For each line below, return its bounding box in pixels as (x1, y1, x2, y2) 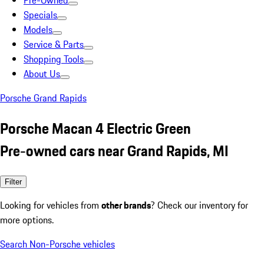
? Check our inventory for (151, 197, 248, 212)
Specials (24, 8, 57, 22)
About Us (24, 67, 60, 81)
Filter (5, 177, 22, 186)
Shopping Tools (24, 52, 84, 66)
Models (24, 22, 52, 37)
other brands (101, 197, 151, 212)
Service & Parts (24, 37, 84, 51)
